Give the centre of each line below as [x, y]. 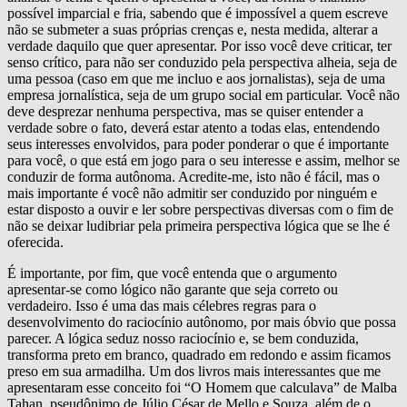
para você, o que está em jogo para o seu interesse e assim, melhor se [203, 160]
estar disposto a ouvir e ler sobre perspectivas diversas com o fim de [200, 209]
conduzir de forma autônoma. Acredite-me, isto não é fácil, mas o [194, 176]
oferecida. [35, 242]
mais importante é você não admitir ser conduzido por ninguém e [192, 193]
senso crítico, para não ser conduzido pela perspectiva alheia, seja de [202, 62]
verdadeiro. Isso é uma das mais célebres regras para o [162, 305]
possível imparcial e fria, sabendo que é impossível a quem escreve [198, 13]
